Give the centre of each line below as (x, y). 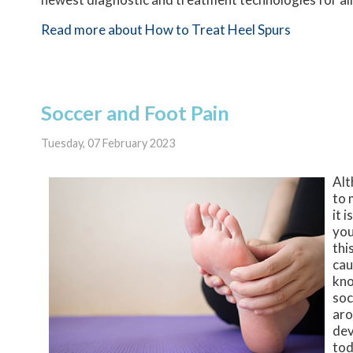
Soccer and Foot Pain (135, 113)
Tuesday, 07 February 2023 (108, 143)
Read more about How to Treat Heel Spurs (166, 30)
